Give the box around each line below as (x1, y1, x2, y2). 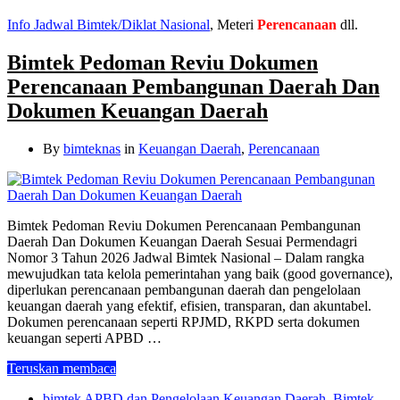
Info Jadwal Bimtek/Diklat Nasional (7, 16, 210, 32)
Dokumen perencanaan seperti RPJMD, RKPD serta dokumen (7, 313, 360, 329)
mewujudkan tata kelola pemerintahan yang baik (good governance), (7, 265, 393, 281)
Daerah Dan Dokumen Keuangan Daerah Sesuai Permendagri (7, 233, 357, 249)
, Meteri (210, 16, 257, 32)
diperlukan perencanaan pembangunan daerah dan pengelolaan (7, 281, 361, 297)
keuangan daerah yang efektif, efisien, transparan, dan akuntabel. (7, 297, 371, 313)
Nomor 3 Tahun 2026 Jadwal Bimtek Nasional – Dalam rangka (7, 249, 364, 265)
